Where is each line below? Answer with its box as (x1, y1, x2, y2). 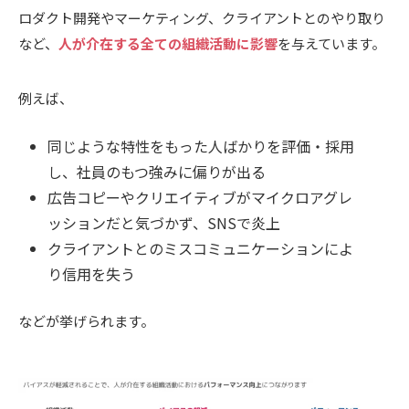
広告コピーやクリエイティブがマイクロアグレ (47, 185, 352, 208)
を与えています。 (278, 33, 385, 53)
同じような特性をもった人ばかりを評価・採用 (47, 134, 354, 157)
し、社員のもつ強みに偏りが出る (47, 160, 266, 183)
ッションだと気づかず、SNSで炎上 (47, 211, 280, 234)
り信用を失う (47, 262, 135, 285)
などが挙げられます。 (18, 310, 154, 330)
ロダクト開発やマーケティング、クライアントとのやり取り (18, 7, 385, 27)
